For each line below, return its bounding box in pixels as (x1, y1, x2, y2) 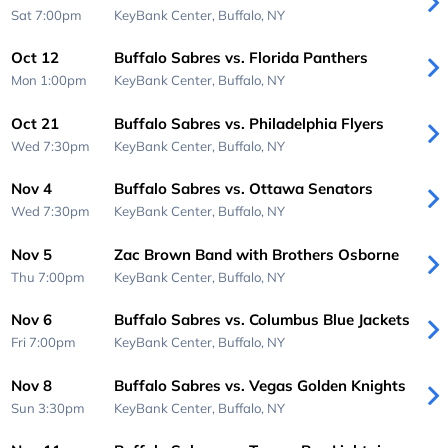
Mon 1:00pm (11, 72, 88, 89)
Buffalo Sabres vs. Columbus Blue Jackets (113, 310, 410, 330)
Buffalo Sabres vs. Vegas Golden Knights (113, 375, 406, 395)
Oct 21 (11, 113, 60, 133)
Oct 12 (11, 48, 60, 68)
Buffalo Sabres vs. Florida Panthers (113, 48, 368, 68)
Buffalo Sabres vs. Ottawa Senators (113, 179, 373, 199)
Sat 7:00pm (11, 6, 83, 23)
